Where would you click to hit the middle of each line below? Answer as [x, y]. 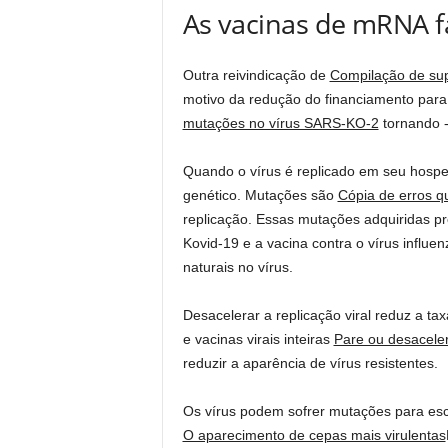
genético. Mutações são [260, 194]
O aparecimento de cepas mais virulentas [314, 434]
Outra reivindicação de [256, 74]
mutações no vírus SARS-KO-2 [280, 122]
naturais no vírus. [237, 266]
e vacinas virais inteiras [258, 338]
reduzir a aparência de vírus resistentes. [310, 362]
